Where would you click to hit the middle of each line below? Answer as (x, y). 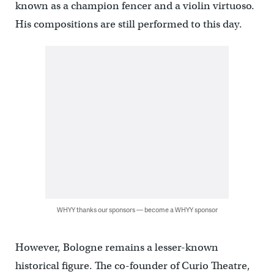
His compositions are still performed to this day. (128, 24)
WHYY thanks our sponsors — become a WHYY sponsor (137, 209)
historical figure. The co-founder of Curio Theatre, (132, 265)
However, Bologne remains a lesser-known (117, 247)
